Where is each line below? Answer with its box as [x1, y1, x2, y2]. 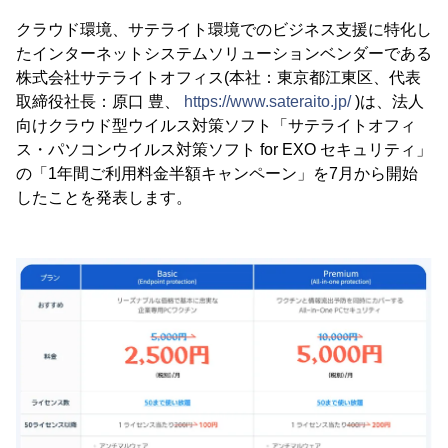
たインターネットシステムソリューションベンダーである [16, 45, 432, 62]
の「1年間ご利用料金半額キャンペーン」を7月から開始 [16, 165, 418, 182]
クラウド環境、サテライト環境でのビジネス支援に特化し [16, 21, 432, 38]
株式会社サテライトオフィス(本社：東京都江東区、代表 [16, 69, 421, 86]
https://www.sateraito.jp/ [184, 93, 351, 110]
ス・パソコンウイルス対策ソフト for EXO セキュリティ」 [16, 141, 432, 158]
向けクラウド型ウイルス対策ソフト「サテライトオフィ [16, 117, 416, 134]
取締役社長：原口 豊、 [16, 93, 184, 110]
